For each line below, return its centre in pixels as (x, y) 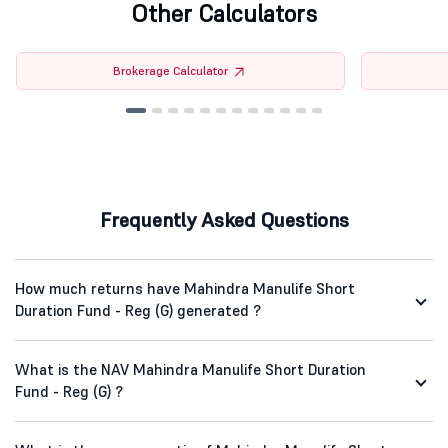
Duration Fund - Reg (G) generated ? (138, 311)
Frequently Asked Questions (224, 220)
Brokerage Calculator (171, 71)
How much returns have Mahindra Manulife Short (185, 289)
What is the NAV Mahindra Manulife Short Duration (190, 370)
